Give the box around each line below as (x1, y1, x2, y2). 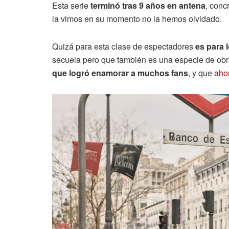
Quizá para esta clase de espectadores (52, 40, 195, 52)
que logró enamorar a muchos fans (52, 67, 188, 79)
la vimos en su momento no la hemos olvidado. (52, 13, 222, 25)
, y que (188, 67, 214, 79)
